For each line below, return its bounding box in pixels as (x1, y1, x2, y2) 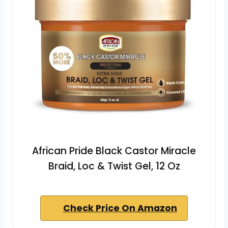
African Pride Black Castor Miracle (32, 144, 196, 158)
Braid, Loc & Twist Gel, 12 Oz (48, 159, 180, 173)
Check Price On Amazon (63, 202, 177, 214)
